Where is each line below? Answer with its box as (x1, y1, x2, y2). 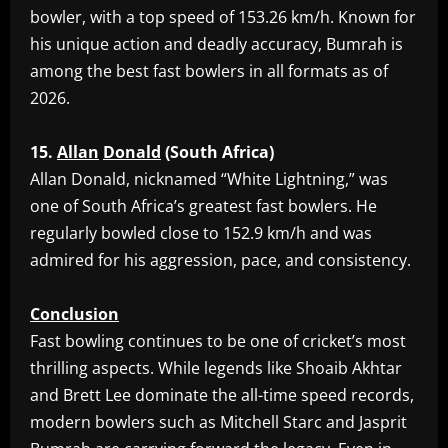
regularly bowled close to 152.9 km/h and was (30, 222, 372, 245)
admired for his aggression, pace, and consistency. (30, 249, 411, 272)
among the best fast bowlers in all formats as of (30, 60, 388, 83)
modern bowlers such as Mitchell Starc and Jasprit (30, 411, 407, 434)
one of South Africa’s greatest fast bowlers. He (30, 195, 377, 218)
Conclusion (30, 303, 119, 326)
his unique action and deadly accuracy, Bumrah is (30, 33, 403, 56)
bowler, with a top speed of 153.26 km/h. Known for (30, 6, 416, 29)
